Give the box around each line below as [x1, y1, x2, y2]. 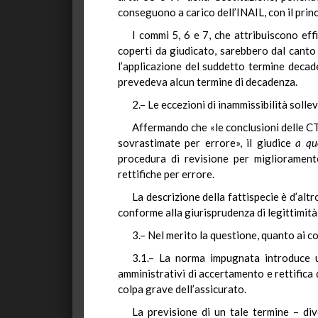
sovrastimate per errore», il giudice [118, 136, 296, 149]
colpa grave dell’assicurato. [118, 283, 246, 295]
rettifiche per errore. [118, 168, 214, 180]
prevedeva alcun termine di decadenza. [118, 75, 297, 88]
